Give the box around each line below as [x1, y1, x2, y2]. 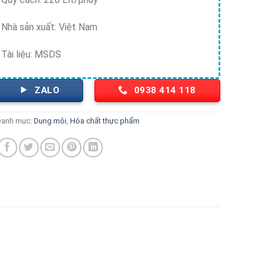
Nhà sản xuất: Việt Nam [1, 21, 98, 33]
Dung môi [34, 116, 67, 126]
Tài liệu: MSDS [1, 48, 62, 60]
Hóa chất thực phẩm [70, 116, 140, 126]
